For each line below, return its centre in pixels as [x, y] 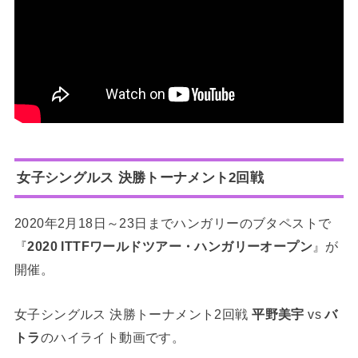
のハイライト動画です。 [113, 337]
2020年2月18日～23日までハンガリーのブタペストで [173, 223]
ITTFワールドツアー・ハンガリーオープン [187, 247]
